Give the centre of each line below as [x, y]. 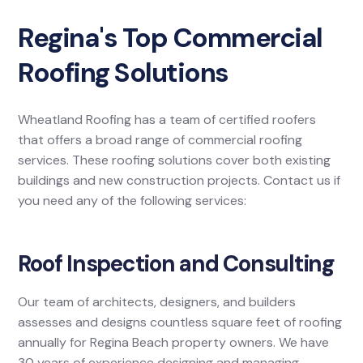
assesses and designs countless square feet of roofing [180, 322]
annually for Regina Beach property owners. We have [174, 343]
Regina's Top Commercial [170, 38]
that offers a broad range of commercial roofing [160, 140]
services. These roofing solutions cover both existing [175, 160]
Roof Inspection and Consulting [176, 264]
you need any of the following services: [132, 201]
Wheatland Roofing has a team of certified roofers [167, 120]
